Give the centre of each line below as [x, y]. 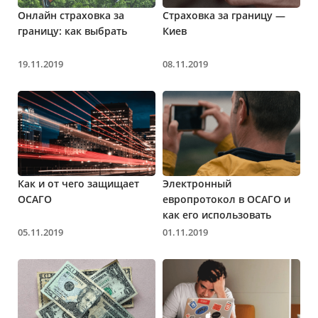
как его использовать [217, 214]
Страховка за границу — [224, 15]
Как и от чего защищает [78, 183]
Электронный [197, 183]
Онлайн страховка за [71, 15]
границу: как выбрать [72, 31]
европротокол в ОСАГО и [226, 199]
